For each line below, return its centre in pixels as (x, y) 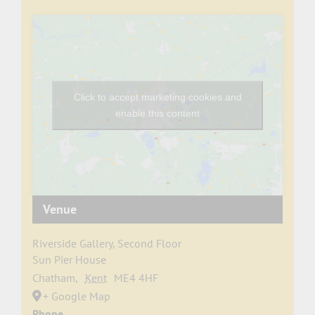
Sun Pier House (69, 260)
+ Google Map (76, 296)
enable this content (157, 113)
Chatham (53, 278)
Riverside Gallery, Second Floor (107, 244)
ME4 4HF (136, 278)
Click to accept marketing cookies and (157, 97)
